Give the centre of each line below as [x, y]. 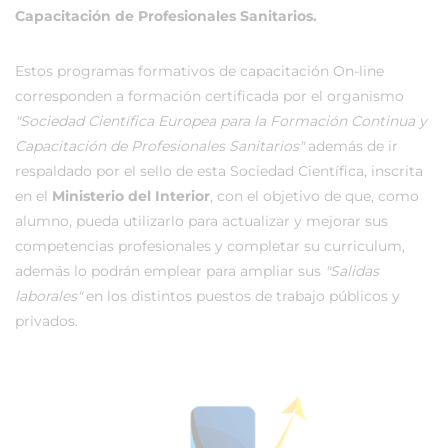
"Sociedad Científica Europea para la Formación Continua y [221, 121]
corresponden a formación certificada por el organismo [209, 96]
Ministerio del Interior [131, 196]
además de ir [351, 146]
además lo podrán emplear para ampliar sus [170, 271]
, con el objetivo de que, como [314, 196]
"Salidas [352, 271]
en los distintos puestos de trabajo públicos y [241, 296]
